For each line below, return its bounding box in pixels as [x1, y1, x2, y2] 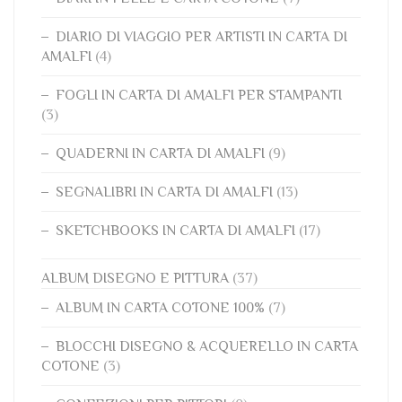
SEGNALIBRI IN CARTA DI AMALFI [56, 184, 273, 200]
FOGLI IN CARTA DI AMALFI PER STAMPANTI [56, 87, 342, 103]
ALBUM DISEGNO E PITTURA [41, 270, 229, 286]
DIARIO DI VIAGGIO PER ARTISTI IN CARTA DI [56, 29, 347, 45]
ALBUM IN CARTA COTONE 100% [56, 300, 265, 316]
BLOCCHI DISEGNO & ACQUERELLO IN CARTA [56, 338, 358, 354]
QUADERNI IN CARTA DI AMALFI [56, 145, 265, 162]
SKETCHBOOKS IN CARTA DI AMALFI [56, 223, 295, 239]
